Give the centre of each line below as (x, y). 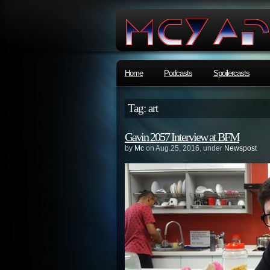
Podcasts (178, 73)
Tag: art (143, 108)
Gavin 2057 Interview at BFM (182, 137)
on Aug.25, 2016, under (184, 148)
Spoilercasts (231, 73)
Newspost (240, 148)
